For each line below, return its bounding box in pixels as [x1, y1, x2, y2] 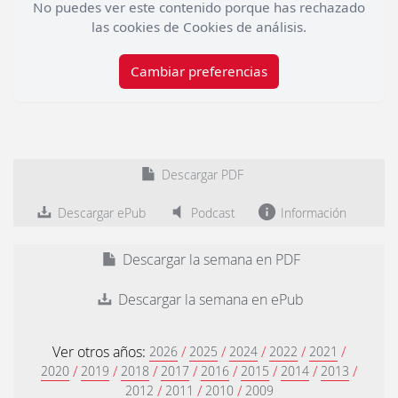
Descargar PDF [157, 166, 243, 184]
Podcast [187, 204, 235, 222]
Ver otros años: [52, 342, 149, 362]
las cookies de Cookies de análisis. [92, 18, 306, 36]
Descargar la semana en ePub [115, 290, 304, 310]
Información [277, 204, 346, 222]
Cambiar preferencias [131, 62, 267, 81]
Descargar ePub [54, 204, 146, 222]
